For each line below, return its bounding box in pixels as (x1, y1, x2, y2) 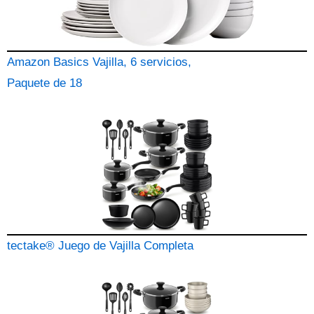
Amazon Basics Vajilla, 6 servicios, (7, 55, 191, 69)
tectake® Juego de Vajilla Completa (7, 239, 193, 252)
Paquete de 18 (7, 76, 82, 90)
